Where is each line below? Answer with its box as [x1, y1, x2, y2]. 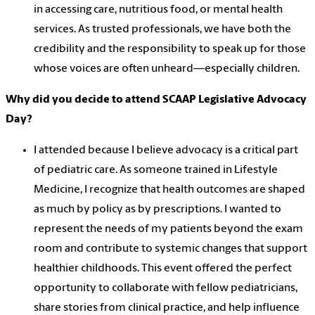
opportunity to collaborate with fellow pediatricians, [34, 283, 297, 295]
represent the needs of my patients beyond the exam [34, 224, 303, 236]
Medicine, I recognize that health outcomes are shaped [34, 184, 305, 196]
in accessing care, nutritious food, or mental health [34, 4, 283, 16]
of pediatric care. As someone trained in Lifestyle [34, 165, 278, 176]
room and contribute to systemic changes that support [34, 243, 307, 255]
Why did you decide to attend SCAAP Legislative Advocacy [6, 94, 307, 106]
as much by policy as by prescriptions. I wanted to [34, 204, 281, 216]
